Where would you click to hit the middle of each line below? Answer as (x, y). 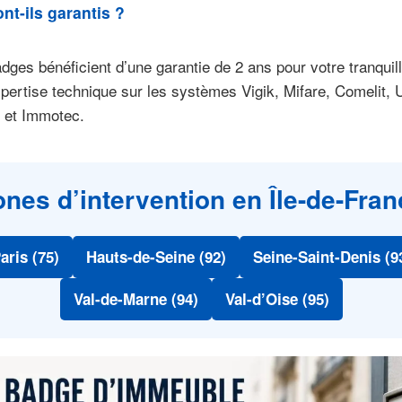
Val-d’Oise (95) (277, 299)
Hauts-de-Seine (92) (156, 257)
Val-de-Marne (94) (135, 299)
